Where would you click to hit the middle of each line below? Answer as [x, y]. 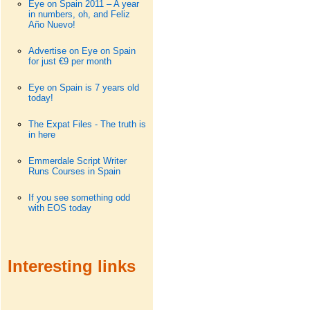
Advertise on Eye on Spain [82, 51]
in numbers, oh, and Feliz [79, 14]
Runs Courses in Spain [74, 171]
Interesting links [71, 266]
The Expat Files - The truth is [87, 124]
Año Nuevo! [52, 25]
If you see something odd [79, 198]
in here [42, 135]
